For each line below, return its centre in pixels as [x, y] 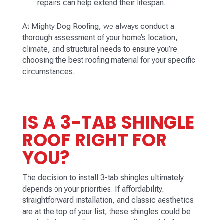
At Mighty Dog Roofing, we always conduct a [98, 27]
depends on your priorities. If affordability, [93, 189]
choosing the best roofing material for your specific [109, 60]
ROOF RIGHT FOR [94, 140]
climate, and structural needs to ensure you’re [99, 49]
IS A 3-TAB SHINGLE [108, 123]
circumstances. [48, 72]
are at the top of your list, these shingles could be [106, 212]
